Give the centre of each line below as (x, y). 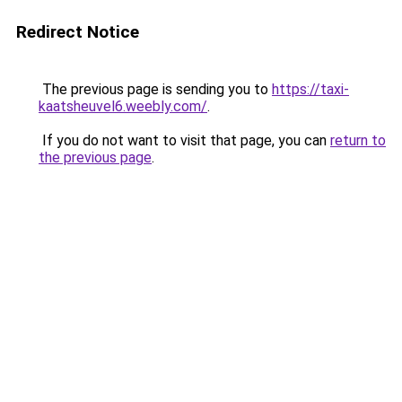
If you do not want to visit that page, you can (184, 140)
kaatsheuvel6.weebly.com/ (123, 106)
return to (358, 140)
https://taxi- (310, 89)
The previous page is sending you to (155, 89)
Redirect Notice (78, 32)
